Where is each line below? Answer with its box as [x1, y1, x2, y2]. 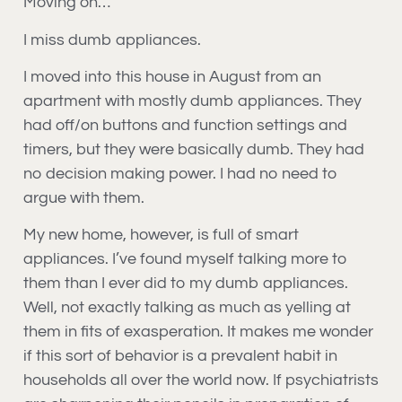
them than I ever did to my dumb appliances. [23, 275, 348, 293]
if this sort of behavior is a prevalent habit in [23, 347, 337, 365]
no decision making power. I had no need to [23, 164, 337, 182]
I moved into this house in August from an [23, 67, 321, 85]
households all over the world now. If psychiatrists [23, 371, 379, 389]
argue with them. [23, 188, 144, 206]
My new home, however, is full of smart [23, 226, 299, 244]
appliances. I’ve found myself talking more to [23, 250, 347, 268]
